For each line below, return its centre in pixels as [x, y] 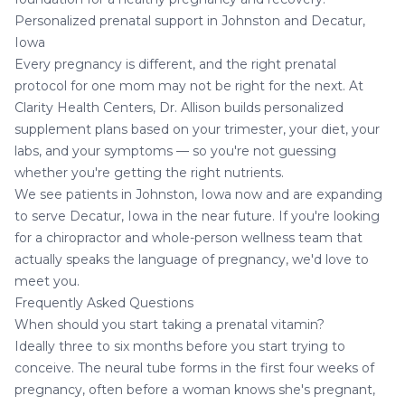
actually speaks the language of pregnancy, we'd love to [192, 259]
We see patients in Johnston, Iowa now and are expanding [198, 194]
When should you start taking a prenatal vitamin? [170, 324]
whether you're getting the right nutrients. [149, 172]
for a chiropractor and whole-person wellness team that [188, 237]
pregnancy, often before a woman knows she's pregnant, [195, 389]
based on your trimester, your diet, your [254, 129]
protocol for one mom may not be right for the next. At [189, 85]
